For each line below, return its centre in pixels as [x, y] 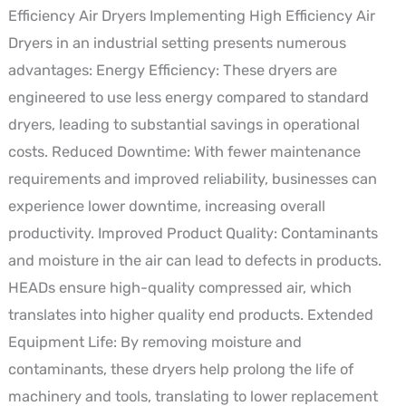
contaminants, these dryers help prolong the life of [180, 369]
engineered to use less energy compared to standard [188, 97]
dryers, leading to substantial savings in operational [184, 124]
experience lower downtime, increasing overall [166, 206]
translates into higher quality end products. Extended [190, 314]
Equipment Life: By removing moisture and [155, 342]
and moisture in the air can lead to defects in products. [194, 260]
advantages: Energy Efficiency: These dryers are [172, 70]
